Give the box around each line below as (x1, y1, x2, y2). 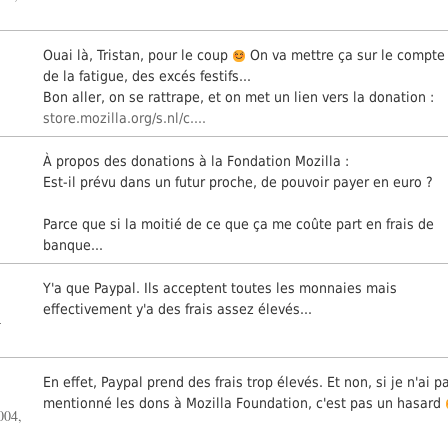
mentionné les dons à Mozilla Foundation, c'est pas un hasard (43, 394, 446, 411)
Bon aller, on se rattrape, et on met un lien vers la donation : (43, 88, 435, 105)
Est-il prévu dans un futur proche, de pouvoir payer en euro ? (43, 173, 434, 190)
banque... (43, 236, 104, 253)
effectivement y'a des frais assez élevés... (43, 300, 313, 317)
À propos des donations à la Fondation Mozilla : (43, 152, 350, 169)
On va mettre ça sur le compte (246, 46, 446, 63)
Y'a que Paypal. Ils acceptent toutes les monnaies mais (43, 279, 398, 296)
